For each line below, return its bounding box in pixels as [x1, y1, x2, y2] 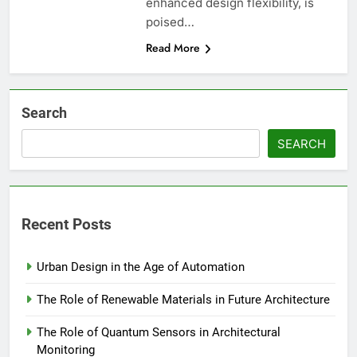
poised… [145, 14, 194, 30]
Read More [145, 40, 200, 57]
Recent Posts [22, 215, 112, 233]
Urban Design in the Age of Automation [37, 259, 245, 274]
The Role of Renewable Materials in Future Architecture [37, 292, 330, 307]
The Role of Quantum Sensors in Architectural [37, 324, 280, 339]
